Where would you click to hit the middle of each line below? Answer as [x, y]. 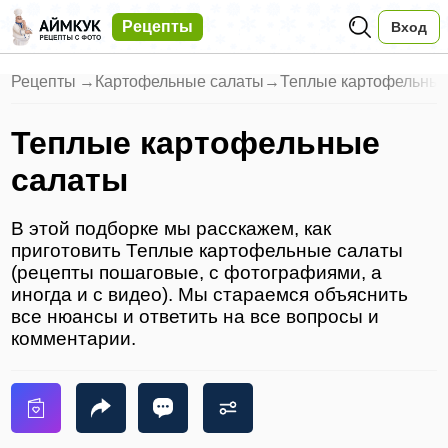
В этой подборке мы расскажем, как [171, 229]
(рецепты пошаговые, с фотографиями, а [197, 273]
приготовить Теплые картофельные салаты [207, 251]
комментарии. [74, 339]
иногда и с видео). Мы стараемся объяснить [210, 295]
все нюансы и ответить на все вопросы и [195, 317]
